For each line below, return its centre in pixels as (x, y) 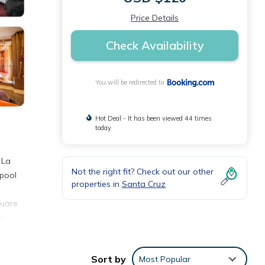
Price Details (155, 18)
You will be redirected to (131, 83)
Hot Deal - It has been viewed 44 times (153, 119)
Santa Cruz (144, 184)
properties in (97, 184)
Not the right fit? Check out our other (143, 172)
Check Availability (155, 45)
